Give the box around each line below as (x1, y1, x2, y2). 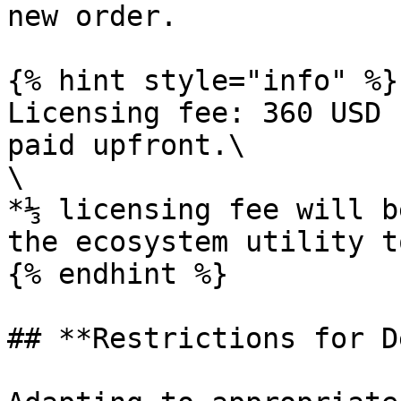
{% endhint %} (7, 258, 228, 290)
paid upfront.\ (7, 129, 245, 161)
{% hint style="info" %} (7, 64, 398, 97)
